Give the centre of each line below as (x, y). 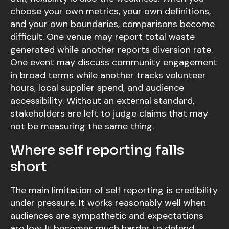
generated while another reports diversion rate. (111, 50)
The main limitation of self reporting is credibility (114, 190)
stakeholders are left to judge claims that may (109, 114)
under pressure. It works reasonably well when (108, 203)
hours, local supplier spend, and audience (97, 88)
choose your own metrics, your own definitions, (110, 12)
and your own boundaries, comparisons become (112, 24)
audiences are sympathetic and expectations (107, 216)
